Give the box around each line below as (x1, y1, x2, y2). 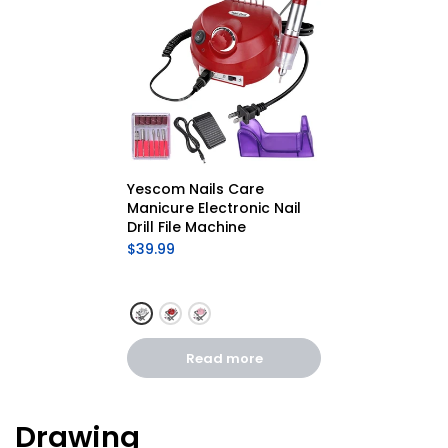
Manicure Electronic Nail (127, 198, 301, 219)
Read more (185, 349, 263, 369)
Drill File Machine (127, 217, 246, 238)
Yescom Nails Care (127, 179, 264, 200)
